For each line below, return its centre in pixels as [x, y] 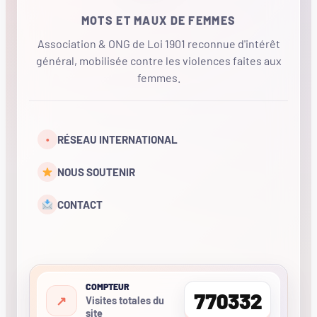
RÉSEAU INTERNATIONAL [117, 140]
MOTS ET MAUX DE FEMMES [158, 21]
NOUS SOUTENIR [96, 172]
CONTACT [80, 205]
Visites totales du [125, 300]
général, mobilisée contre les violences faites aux [158, 60]
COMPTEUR [107, 286]
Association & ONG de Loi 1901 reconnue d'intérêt [158, 43]
